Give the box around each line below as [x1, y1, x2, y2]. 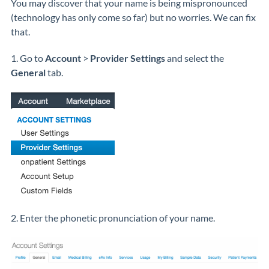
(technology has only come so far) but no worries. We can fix [11, 11, 256, 23]
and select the [167, 52, 224, 64]
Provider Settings [90, 52, 167, 64]
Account [45, 52, 81, 64]
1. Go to [11, 52, 45, 64]
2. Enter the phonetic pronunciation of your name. [11, 212, 215, 223]
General [11, 67, 47, 78]
